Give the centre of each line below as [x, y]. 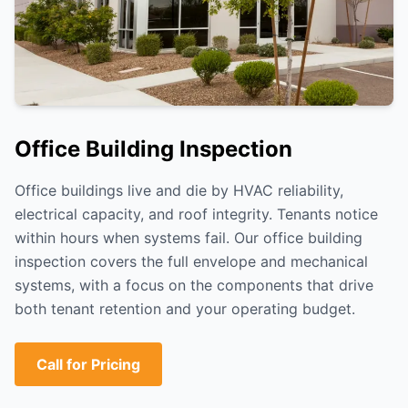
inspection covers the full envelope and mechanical [191, 261]
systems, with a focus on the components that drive [194, 285]
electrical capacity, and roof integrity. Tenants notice [196, 214]
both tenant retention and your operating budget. [185, 309]
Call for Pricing [88, 364]
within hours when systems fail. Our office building [189, 238]
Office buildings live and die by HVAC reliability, [179, 190]
